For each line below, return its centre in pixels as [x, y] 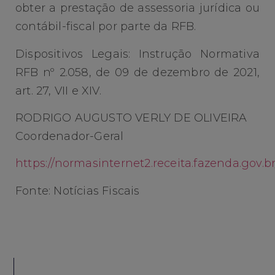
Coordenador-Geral [70, 136]
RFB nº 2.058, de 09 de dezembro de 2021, [137, 72]
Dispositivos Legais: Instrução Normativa [137, 54]
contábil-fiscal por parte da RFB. [106, 27]
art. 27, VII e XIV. [58, 91]
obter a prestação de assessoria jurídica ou [137, 8]
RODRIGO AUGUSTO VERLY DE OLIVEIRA [131, 118]
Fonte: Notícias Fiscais [78, 191]
